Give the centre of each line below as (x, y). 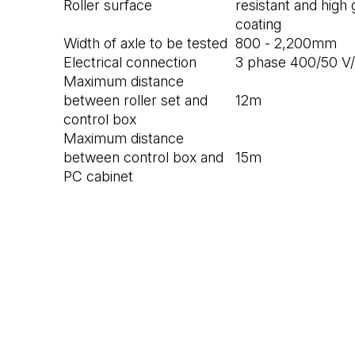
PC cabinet (98, 177)
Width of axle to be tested (145, 44)
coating (258, 25)
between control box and (143, 158)
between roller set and (136, 101)
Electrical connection (130, 63)
